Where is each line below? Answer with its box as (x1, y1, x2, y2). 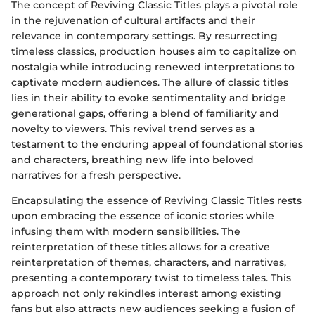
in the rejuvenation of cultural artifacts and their (11, 13, 255, 27)
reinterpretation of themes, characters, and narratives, (11, 255, 286, 269)
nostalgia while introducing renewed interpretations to (11, 60, 295, 73)
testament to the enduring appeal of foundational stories (11, 137, 303, 150)
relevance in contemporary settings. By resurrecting (11, 29, 278, 42)
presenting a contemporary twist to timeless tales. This (11, 271, 291, 284)
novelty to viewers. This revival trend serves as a (11, 122, 255, 135)
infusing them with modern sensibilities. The (11, 224, 240, 238)
